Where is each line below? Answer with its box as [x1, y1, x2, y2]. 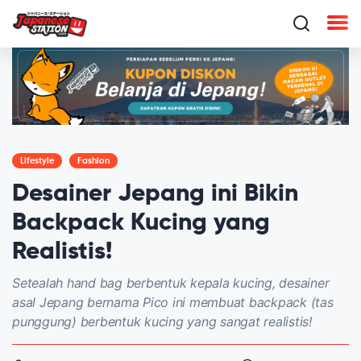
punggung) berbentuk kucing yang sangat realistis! [12, 313, 312, 330]
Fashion [77, 156, 110, 165]
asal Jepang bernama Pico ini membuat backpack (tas [12, 293, 334, 310]
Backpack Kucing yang [12, 210, 270, 235]
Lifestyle [20, 156, 54, 165]
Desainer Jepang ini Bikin [12, 181, 298, 206]
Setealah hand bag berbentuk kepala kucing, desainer [12, 274, 330, 291]
